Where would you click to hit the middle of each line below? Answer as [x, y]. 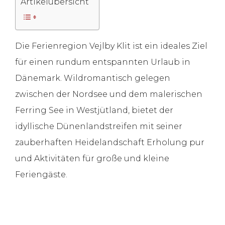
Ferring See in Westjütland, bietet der [94, 110]
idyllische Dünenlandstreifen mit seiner [99, 126]
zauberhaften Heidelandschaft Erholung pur [110, 142]
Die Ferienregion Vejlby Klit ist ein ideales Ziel [111, 46]
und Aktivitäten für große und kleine [92, 158]
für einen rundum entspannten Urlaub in [103, 62]
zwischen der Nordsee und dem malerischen [109, 94]
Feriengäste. [41, 174]
